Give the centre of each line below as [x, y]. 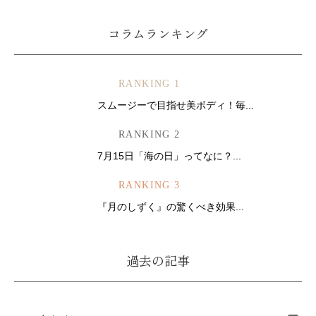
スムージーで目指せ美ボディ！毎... [176, 105]
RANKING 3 [150, 185]
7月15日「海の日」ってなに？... [169, 156]
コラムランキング [158, 33]
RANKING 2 [150, 134]
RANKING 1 [150, 84]
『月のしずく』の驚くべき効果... [171, 207]
